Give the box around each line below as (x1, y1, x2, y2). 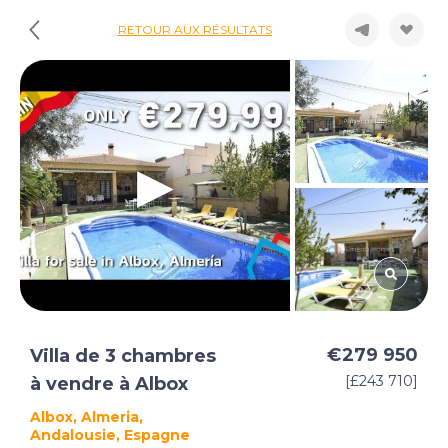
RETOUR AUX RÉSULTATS (118, 22, 272, 37)
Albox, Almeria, (30, 408, 143, 426)
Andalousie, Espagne (30, 426, 190, 444)
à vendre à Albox (30, 373, 188, 395)
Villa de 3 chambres (30, 345, 216, 367)
